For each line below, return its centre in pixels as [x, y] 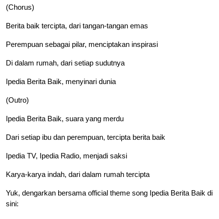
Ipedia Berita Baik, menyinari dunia [61, 82]
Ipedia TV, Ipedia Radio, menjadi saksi [66, 156]
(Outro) [17, 100]
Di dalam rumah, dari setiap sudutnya [65, 63]
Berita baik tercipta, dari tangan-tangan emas [77, 26]
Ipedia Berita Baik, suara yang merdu [65, 119]
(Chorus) [20, 7]
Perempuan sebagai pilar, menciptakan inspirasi [82, 44]
